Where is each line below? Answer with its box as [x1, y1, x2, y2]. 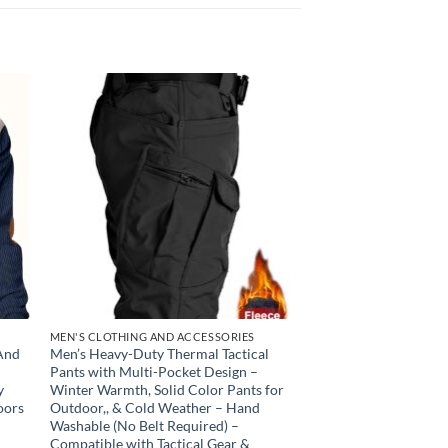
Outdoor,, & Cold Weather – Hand [49, 399, 260, 417]
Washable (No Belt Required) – [49, 417, 239, 435]
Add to [244, 121, 280, 135]
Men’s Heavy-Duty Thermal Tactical [49, 345, 269, 363]
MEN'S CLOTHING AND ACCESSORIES [49, 329, 255, 343]
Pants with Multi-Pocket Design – [49, 363, 258, 381]
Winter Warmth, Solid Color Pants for [49, 381, 284, 399]
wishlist [242, 135, 282, 149]
